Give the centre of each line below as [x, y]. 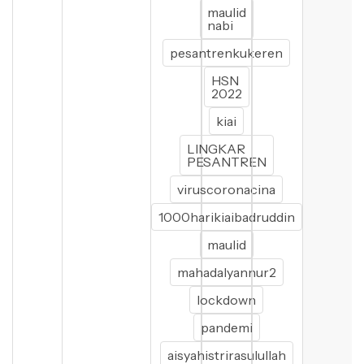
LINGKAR [216, 149]
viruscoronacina [227, 189]
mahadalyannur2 [226, 272]
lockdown [227, 300]
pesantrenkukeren [227, 53]
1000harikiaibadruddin [226, 217]
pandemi [226, 327]
